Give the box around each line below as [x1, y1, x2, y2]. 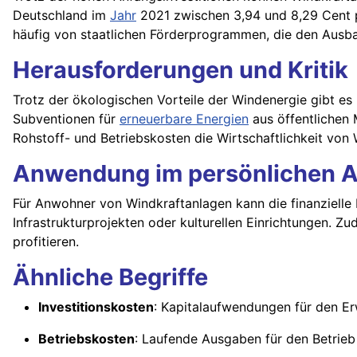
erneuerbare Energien [120, 111, 249, 127]
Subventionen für [13, 111, 120, 127]
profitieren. [13, 233, 79, 250]
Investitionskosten [38, 299, 154, 316]
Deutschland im [13, 7, 110, 24]
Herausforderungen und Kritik [13, 56, 348, 84]
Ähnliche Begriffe [13, 263, 208, 292]
